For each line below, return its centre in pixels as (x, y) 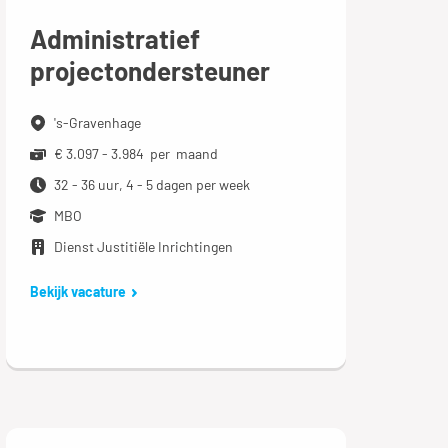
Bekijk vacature (77, 292)
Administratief (114, 39)
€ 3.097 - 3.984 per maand (135, 154)
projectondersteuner (149, 71)
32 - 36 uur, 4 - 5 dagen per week (151, 185)
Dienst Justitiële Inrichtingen (143, 247)
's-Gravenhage (97, 123)
